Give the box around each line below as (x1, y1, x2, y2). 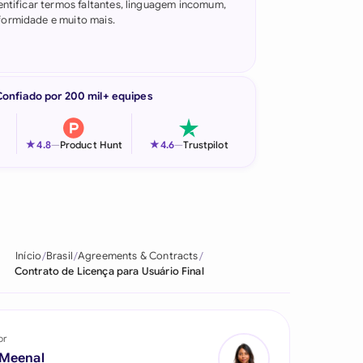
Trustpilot (183, 139, 228, 151)
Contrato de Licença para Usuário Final (14, 265, 204, 278)
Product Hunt (59, 139, 123, 151)
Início (15, 250, 42, 263)
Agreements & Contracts (77, 250, 199, 263)
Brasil (46, 250, 73, 263)
